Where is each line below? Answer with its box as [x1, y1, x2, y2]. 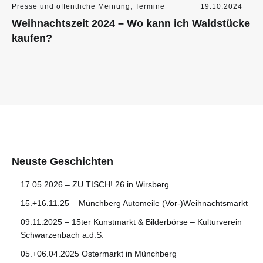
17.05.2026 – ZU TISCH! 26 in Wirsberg [21, 180, 169, 190]
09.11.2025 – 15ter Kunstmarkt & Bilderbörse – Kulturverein [21, 217, 242, 227]
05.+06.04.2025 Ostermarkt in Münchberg [21, 249, 177, 259]
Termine [135, 2, 165, 11]
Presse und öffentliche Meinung [12, 2, 130, 11]
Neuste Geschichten [12, 156, 113, 168]
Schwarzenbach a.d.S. [21, 230, 104, 240]
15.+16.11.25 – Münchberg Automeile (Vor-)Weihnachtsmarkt [21, 198, 248, 208]
